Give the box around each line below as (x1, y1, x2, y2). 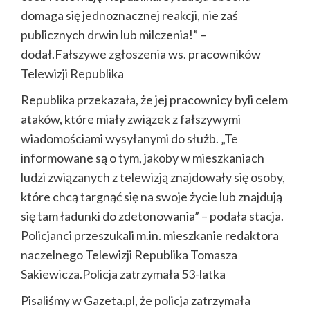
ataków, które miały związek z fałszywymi (21, 111, 241, 127)
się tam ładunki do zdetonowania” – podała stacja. (21, 208, 284, 224)
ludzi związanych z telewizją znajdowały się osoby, (21, 170, 285, 185)
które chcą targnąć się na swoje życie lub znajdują (21, 189, 282, 205)
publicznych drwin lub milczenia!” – (21, 27, 206, 43)
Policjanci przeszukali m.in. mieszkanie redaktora (21, 228, 279, 244)
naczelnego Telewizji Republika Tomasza (21, 247, 237, 263)
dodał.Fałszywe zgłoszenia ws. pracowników (21, 46, 261, 62)
